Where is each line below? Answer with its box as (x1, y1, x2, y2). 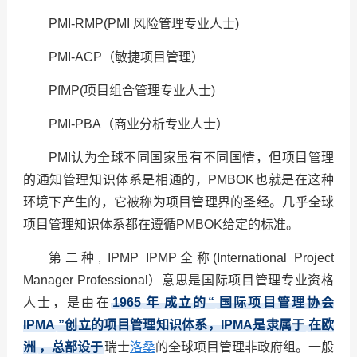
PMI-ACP (48, 50, 102, 65)
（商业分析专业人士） (100, 117, 229, 131)
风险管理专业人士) (132, 17, 239, 31)
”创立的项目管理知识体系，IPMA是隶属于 (57, 318, 305, 332)
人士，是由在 (22, 296, 111, 310)
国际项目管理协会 (217, 296, 335, 310)
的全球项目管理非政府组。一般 (155, 340, 335, 355)
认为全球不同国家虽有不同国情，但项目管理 (70, 151, 335, 165)
